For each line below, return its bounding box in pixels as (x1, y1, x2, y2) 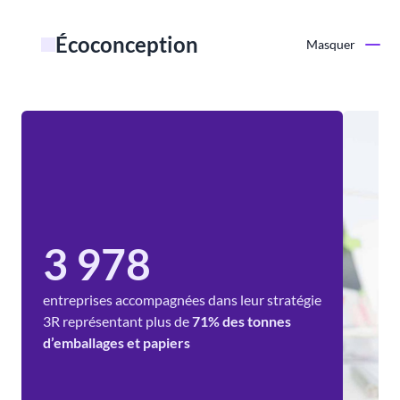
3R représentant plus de (43, 312, 192, 330)
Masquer (306, 36, 356, 52)
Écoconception (55, 30, 198, 57)
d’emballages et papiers (43, 334, 190, 352)
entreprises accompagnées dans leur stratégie (43, 291, 321, 309)
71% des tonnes (192, 312, 291, 330)
